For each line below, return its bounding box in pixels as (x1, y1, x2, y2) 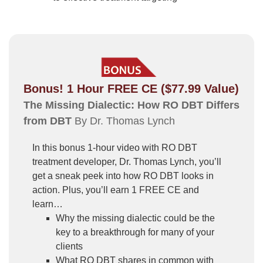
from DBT (23, 115, 72, 127)
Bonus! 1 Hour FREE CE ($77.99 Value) (23, 82, 239, 95)
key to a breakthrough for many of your (56, 227, 214, 237)
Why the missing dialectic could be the (56, 213, 215, 223)
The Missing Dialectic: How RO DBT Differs (23, 99, 240, 111)
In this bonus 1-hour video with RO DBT (32, 143, 197, 153)
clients (56, 241, 83, 251)
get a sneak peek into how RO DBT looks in (32, 171, 214, 181)
